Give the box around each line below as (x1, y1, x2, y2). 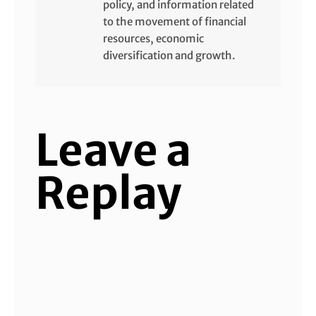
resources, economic (103, 32, 204, 46)
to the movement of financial (103, 15, 246, 29)
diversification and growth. (103, 49, 235, 63)
